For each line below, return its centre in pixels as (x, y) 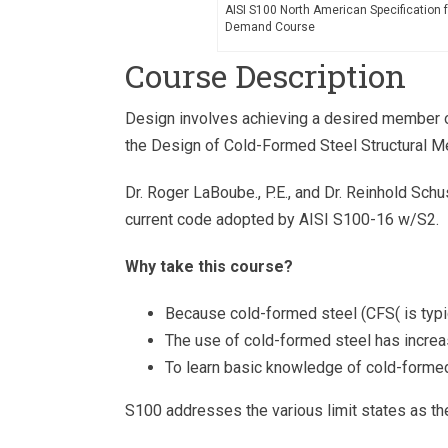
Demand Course (270, 27)
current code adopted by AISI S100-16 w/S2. (282, 220)
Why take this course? (209, 267)
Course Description (265, 76)
